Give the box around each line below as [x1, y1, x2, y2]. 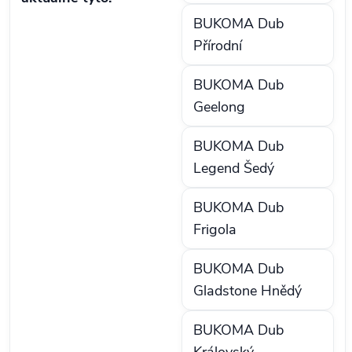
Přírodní [193, 36, 242, 56]
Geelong [193, 97, 245, 117]
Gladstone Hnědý [193, 281, 302, 301]
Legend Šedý [193, 159, 274, 178]
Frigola [193, 220, 236, 240]
